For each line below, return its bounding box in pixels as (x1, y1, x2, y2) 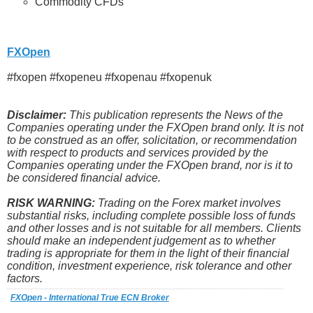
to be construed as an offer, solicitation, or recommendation (7, 134, 297, 147)
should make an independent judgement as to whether (7, 235, 275, 247)
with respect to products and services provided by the (7, 147, 268, 159)
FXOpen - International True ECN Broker (10, 293, 169, 303)
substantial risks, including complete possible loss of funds (7, 210, 296, 222)
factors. (7, 272, 43, 285)
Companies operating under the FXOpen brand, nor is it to (7, 159, 293, 172)
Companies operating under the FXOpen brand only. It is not (7, 122, 303, 134)
